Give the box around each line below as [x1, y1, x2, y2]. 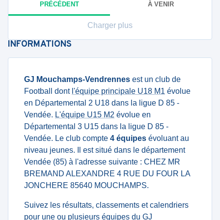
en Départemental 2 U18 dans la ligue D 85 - [24, 99, 179, 107]
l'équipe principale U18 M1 [72, 87, 165, 95]
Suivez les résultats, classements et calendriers [24, 201, 189, 209]
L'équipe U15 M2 [55, 110, 114, 119]
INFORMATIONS [8, 39, 72, 50]
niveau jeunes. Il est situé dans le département [24, 146, 185, 154]
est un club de [130, 75, 181, 83]
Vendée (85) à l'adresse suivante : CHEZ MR [24, 158, 180, 166]
